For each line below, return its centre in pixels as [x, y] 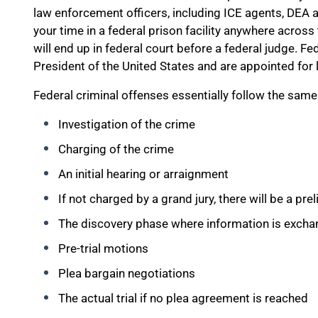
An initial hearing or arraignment [143, 174]
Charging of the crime [116, 149]
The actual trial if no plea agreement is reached [183, 298]
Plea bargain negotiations [127, 273]
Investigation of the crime [127, 124]
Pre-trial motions [103, 248]
